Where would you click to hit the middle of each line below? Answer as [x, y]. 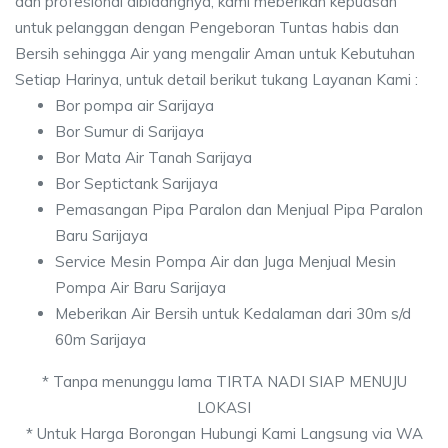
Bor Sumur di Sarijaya [129, 131]
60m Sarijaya [100, 339]
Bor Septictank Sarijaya [136, 183]
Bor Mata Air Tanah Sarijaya [153, 157]
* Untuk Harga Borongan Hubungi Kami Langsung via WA [224, 433]
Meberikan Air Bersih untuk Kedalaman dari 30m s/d [233, 313]
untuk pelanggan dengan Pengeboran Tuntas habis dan [207, 27]
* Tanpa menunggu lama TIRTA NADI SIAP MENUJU [224, 381]
